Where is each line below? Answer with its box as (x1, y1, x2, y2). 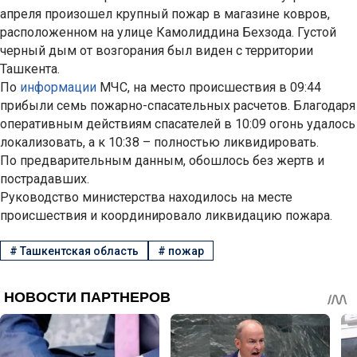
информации (20, 80, 100, 96)
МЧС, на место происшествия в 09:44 (100, 80, 321, 96)
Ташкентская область (19, 244, 139, 257)
